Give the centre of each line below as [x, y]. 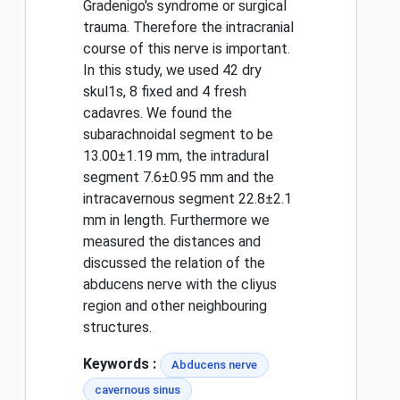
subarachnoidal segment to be [178, 135]
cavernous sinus [137, 390]
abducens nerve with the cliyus [180, 285]
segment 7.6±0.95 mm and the [179, 178]
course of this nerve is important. [187, 49]
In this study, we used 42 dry [172, 71]
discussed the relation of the [174, 263]
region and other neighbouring [175, 306]
